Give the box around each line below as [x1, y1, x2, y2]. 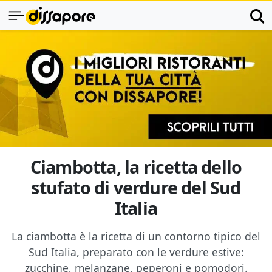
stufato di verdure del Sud [31, 175, 241, 199]
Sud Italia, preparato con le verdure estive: [28, 245, 244, 259]
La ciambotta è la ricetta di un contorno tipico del [12, 229, 260, 243]
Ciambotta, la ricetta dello [30, 155, 242, 178]
